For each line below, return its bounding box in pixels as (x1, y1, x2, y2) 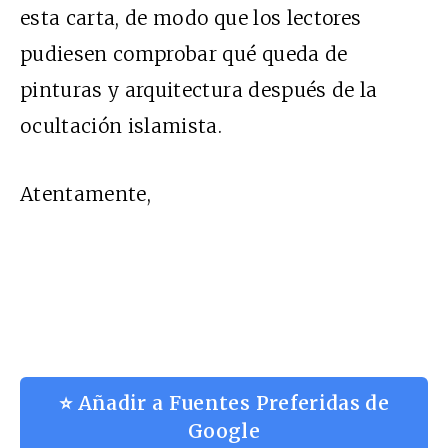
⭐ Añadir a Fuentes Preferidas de (59, 390, 389, 415)
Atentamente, (20, 181, 152, 206)
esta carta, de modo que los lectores (20, 5, 362, 30)
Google (187, 418, 261, 443)
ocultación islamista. (20, 113, 223, 138)
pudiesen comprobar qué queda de (20, 41, 348, 66)
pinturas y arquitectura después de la (20, 77, 378, 102)
